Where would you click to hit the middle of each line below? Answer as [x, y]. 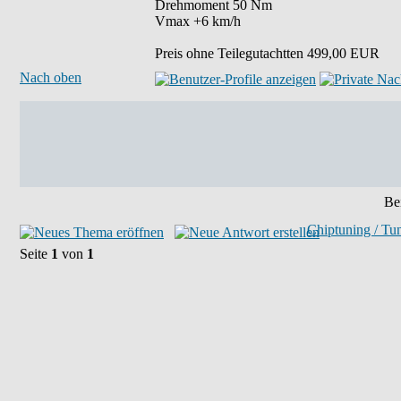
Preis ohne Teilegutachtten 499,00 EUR [267, 53]
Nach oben [51, 77]
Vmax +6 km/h [198, 21]
